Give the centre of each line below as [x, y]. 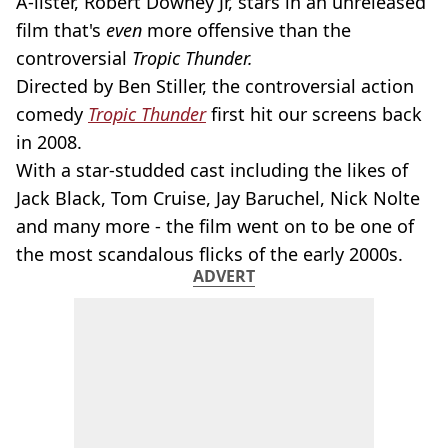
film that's [61, 30]
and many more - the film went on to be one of [215, 226]
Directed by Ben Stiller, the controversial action [215, 86]
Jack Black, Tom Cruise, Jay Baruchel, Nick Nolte [218, 198]
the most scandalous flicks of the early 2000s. [209, 254]
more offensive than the [246, 30]
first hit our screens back [314, 114]
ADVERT [224, 276]
